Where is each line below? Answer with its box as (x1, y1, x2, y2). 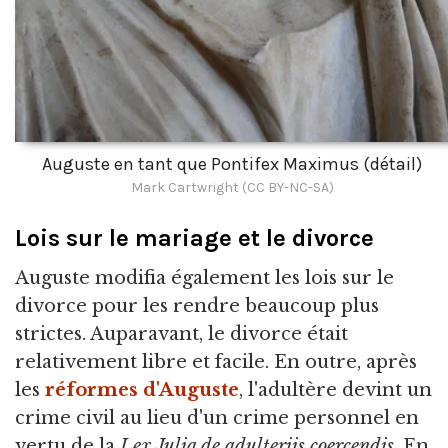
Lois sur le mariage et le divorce (15, 224, 374, 253)
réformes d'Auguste (45, 379, 239, 402)
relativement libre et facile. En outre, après (15, 351, 417, 374)
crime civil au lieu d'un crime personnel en (15, 407, 419, 430)
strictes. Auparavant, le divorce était (15, 323, 348, 346)
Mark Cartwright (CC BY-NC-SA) (130, 179, 334, 197)
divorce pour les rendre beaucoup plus (15, 295, 379, 318)
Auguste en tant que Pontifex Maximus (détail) (42, 153, 422, 176)
